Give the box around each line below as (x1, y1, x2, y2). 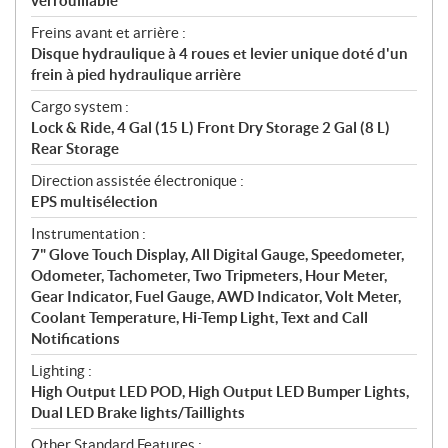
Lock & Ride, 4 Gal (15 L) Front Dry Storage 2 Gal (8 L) (31, 118, 390, 136)
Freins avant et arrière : (31, 23, 186, 41)
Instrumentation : (31, 224, 146, 242)
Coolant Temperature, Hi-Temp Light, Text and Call (31, 308, 368, 326)
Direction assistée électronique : (31, 171, 244, 189)
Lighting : (31, 361, 92, 379)
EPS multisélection (31, 192, 158, 210)
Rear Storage (31, 139, 119, 157)
